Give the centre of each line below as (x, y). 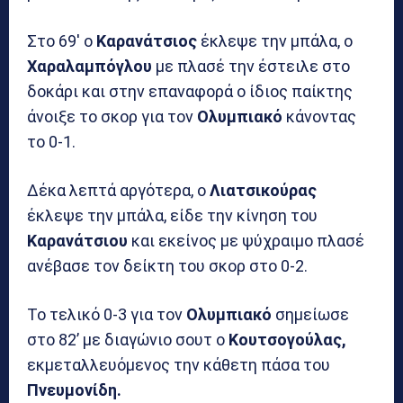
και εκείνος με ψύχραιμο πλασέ (246, 241)
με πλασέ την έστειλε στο (251, 67)
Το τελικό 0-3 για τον (107, 315)
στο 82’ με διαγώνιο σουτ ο (128, 340)
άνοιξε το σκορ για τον (112, 117)
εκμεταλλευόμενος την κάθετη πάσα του (179, 365)
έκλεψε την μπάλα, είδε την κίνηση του (172, 216)
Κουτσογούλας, (287, 340)
